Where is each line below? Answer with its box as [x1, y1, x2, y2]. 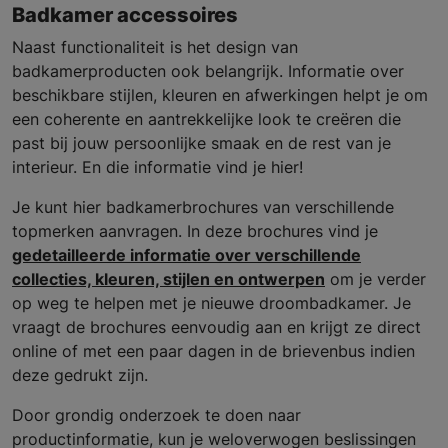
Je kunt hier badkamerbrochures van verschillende [12, 197, 394, 218]
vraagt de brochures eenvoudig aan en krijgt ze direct [12, 317, 421, 338]
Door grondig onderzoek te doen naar [12, 405, 301, 426]
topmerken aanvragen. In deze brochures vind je [12, 221, 378, 242]
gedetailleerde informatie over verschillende [12, 245, 361, 266]
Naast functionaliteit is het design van [12, 37, 298, 58]
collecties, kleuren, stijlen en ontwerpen [12, 269, 325, 290]
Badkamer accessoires [12, 3, 238, 28]
